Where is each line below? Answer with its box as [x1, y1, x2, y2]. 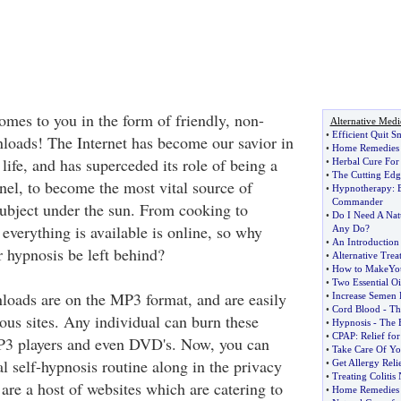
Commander [331, 196, 383, 207]
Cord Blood [331, 303, 380, 314]
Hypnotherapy [331, 183, 392, 193]
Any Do [331, 223, 365, 234]
